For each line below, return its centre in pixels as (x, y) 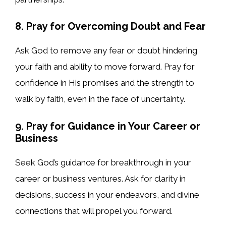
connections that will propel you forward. (94, 211)
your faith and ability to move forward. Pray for (105, 67)
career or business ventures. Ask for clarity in (100, 178)
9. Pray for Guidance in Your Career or (108, 126)
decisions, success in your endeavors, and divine (107, 194)
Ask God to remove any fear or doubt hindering (106, 51)
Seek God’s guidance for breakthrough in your (103, 162)
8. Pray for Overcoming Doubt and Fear (110, 26)
